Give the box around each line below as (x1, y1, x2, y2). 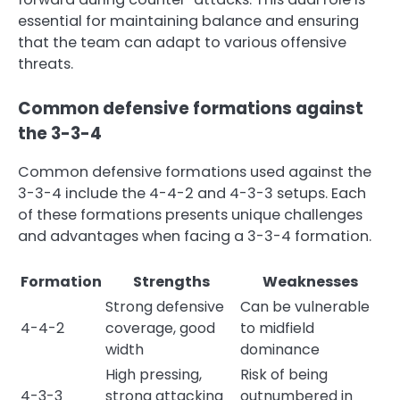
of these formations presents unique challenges (18, 204, 362, 225)
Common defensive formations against (18, 96, 363, 121)
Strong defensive (105, 296, 224, 317)
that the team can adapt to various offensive (18, 32, 346, 54)
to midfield (240, 317, 314, 338)
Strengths (132, 271, 210, 292)
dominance (240, 338, 320, 360)
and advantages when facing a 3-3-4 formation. (18, 225, 371, 246)
